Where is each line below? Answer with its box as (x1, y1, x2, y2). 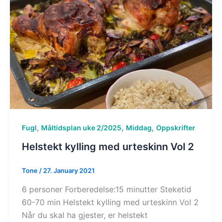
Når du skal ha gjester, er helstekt (22, 210, 148, 220)
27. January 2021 (43, 166, 95, 174)
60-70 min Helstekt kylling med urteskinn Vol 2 (22, 197, 199, 207)
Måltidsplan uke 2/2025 (41, 123, 121, 132)
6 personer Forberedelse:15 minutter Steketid (22, 184, 191, 194)
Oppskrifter (156, 123, 195, 132)
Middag (126, 123, 152, 132)
